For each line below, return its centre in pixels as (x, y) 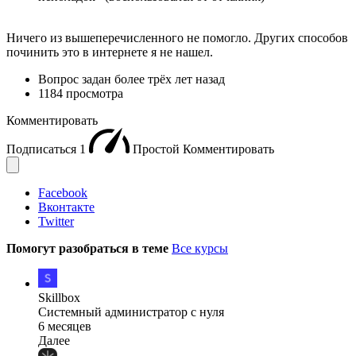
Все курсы (200, 249)
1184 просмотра (81, 94)
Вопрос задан (76, 79)
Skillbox (59, 298)
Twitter (56, 222)
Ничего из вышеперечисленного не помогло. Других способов (177, 38)
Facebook (63, 193)
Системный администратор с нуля (131, 312)
